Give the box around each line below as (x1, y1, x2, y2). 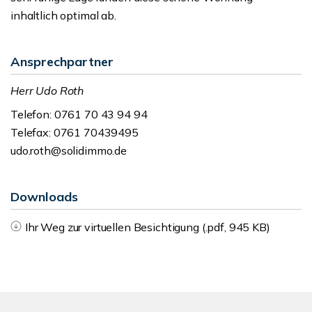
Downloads (10, 189, 78, 205)
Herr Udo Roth (10, 84, 84, 97)
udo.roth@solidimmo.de (10, 143, 127, 157)
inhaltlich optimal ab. (10, 8, 116, 22)
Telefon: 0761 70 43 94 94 (10, 107, 148, 121)
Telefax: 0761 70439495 (10, 125, 139, 139)
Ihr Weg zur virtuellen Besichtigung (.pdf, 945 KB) (24, 220, 270, 234)
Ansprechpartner (10, 54, 114, 70)
